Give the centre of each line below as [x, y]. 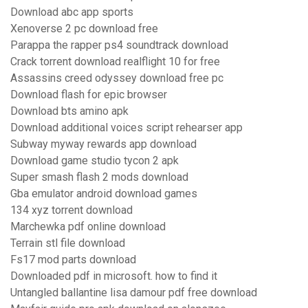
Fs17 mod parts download [73, 260]
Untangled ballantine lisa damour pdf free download [134, 293]
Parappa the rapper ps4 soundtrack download [119, 45]
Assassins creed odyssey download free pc [117, 78]
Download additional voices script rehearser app [126, 128]
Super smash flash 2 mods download [99, 177]
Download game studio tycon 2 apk [95, 161]
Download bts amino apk [69, 111]
